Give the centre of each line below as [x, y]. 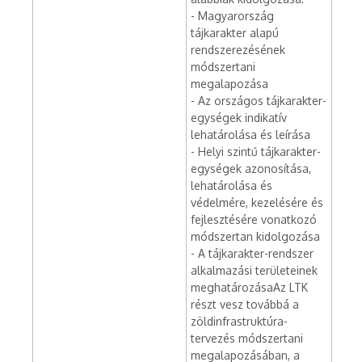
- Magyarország [232, 16]
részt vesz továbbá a [245, 304]
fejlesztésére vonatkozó [254, 219]
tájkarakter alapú [235, 33]
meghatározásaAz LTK [249, 287]
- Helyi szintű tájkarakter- [256, 152]
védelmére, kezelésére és [257, 202]
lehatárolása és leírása [250, 135]
